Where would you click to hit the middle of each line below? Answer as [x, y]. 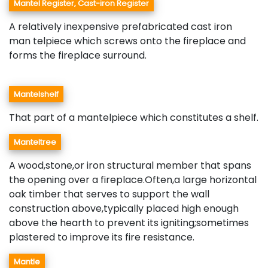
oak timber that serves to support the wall [109, 194]
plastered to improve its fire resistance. [102, 237]
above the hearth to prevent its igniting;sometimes [129, 223]
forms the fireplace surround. [78, 56]
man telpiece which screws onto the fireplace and [127, 41]
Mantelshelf [36, 95]
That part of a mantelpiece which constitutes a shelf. [134, 118]
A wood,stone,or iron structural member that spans [130, 166]
